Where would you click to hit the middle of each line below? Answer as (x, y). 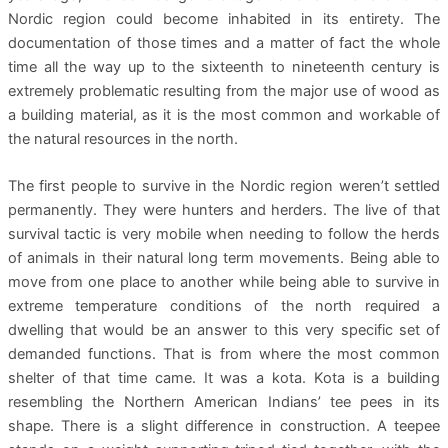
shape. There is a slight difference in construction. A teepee (224, 426)
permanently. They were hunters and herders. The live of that (224, 210)
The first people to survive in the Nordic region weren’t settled (224, 186)
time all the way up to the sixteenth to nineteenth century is (224, 67)
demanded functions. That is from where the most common (224, 354)
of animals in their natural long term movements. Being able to (224, 258)
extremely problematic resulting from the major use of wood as (224, 91)
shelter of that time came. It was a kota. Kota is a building (224, 378)
